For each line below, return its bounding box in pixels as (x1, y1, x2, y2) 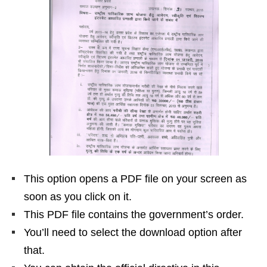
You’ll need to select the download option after (24, 226, 242, 239)
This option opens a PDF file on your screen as (24, 173, 247, 185)
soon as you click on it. (24, 191, 132, 203)
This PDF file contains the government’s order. (24, 209, 244, 221)
